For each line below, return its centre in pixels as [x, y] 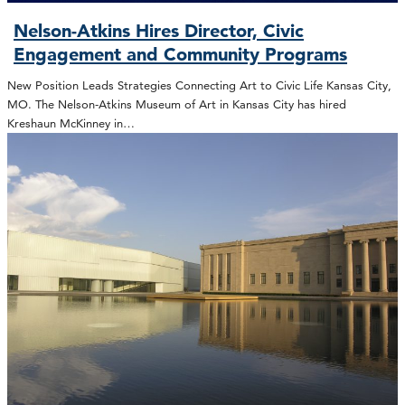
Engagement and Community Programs [181, 54]
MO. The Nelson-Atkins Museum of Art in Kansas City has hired [177, 104]
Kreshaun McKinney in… [71, 122]
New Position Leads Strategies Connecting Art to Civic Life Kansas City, [199, 85]
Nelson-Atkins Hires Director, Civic [159, 30]
